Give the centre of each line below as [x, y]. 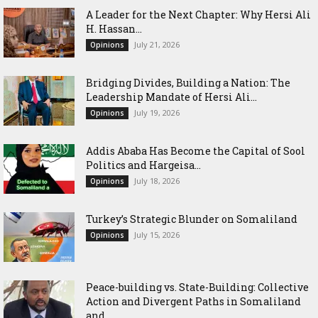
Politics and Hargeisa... [143, 165]
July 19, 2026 [157, 113]
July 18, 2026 [157, 181]
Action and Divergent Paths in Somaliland [193, 302]
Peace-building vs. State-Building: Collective [197, 287]
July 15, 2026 [157, 235]
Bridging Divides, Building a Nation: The [188, 83]
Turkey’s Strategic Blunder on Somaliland [192, 219]
